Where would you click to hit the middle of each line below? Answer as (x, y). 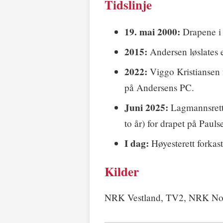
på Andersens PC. (159, 87)
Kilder (122, 172)
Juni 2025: (146, 107)
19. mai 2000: (152, 32)
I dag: (137, 143)
